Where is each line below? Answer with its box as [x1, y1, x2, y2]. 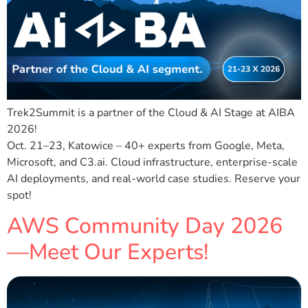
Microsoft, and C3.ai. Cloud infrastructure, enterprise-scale [7, 154, 298, 170]
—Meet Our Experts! [7, 237, 208, 267]
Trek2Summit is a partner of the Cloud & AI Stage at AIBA [7, 104, 295, 120]
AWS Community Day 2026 [7, 211, 283, 241]
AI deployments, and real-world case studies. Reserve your [7, 170, 300, 186]
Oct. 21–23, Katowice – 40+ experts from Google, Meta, [7, 137, 285, 153]
